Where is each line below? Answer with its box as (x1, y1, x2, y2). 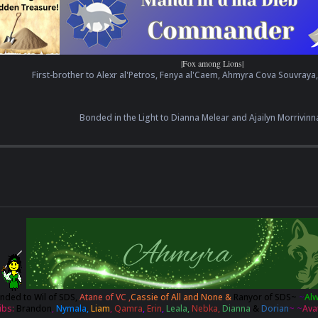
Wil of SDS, (33, 291, 79, 304)
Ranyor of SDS (233, 291, 291, 304)
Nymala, (55, 302, 91, 315)
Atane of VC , (79, 291, 131, 304)
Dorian (261, 302, 289, 315)
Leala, (165, 302, 192, 315)
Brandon (16, 302, 52, 315)
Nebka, (191, 302, 222, 315)
